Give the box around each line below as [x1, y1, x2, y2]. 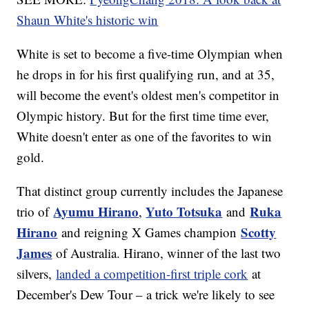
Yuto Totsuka [146, 202, 223, 221]
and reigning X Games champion [57, 223, 241, 241]
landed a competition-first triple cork [56, 265, 248, 283]
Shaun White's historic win [17, 11, 159, 29]
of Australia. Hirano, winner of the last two [52, 244, 281, 262]
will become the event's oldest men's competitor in [17, 86, 280, 104]
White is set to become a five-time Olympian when [17, 45, 283, 63]
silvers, [17, 265, 57, 283]
